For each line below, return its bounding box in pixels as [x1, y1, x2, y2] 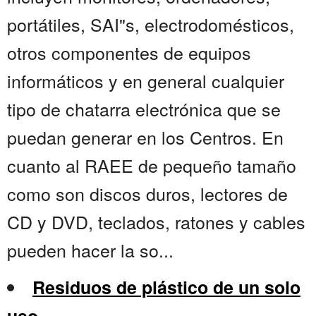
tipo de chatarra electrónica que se [7, 96, 281, 122]
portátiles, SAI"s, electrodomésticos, [7, 11, 294, 37]
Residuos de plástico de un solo [32, 274, 300, 300]
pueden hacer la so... [7, 237, 174, 263]
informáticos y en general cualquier [7, 68, 284, 94]
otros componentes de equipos [7, 39, 251, 66]
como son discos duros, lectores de [7, 181, 288, 207]
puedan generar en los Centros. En [7, 124, 284, 150]
